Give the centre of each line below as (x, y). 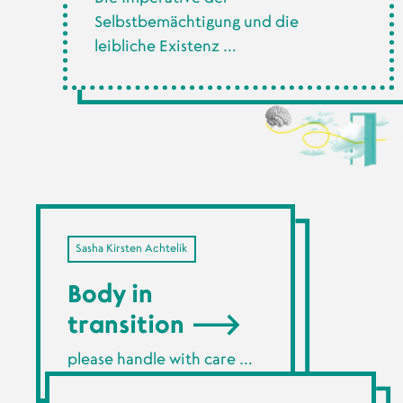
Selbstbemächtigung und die (196, 22)
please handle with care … (160, 360)
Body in (110, 295)
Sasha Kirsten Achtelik (132, 249)
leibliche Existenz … (165, 46)
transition (128, 325)
